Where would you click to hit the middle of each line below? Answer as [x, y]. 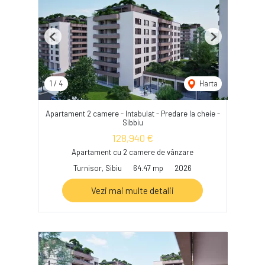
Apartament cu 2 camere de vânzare [132, 152]
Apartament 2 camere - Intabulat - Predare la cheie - [132, 114]
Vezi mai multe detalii [132, 190]
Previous [67, 41]
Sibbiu [132, 123]
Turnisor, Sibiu [98, 168]
